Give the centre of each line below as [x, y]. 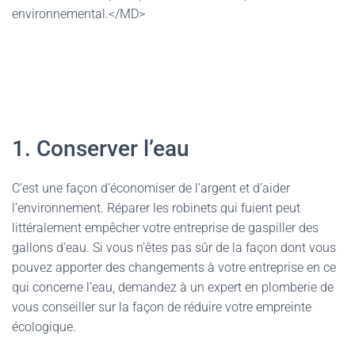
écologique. [46, 327]
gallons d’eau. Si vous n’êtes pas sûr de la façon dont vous [174, 248]
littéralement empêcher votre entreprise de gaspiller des [165, 228]
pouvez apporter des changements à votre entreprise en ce [174, 267]
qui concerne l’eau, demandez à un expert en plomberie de [173, 287]
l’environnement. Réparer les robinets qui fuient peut [156, 208]
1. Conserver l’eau [101, 149]
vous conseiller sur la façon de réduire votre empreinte [162, 307]
